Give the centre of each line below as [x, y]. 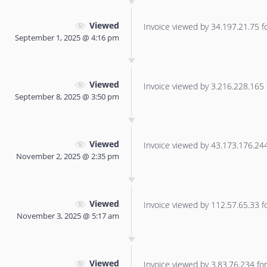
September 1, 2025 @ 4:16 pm [67, 37]
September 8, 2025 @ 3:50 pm [67, 97]
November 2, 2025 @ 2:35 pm [68, 156]
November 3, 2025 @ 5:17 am [68, 215]
